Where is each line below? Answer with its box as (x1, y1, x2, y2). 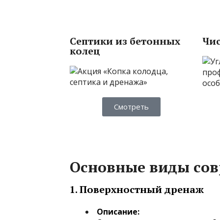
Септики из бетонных (70, 34, 180, 48)
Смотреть (113, 101, 149, 111)
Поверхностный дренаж (80, 182, 204, 196)
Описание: (97, 206, 139, 217)
